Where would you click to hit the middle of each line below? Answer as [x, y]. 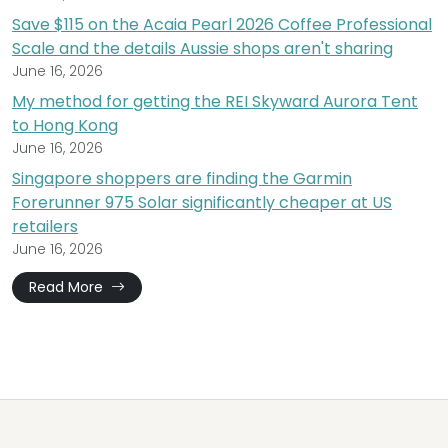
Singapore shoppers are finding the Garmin [182, 179]
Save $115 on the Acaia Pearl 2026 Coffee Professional [222, 25]
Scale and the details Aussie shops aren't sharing [202, 49]
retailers [45, 227]
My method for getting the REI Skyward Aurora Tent [215, 102]
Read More [68, 287]
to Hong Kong [65, 126]
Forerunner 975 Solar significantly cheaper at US [202, 203]
